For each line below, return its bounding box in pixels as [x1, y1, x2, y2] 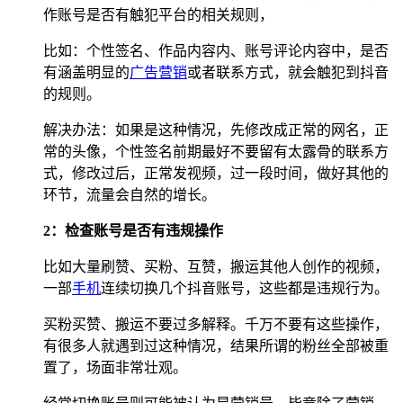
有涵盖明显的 [43, 64, 130, 80]
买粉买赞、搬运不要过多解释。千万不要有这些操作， [43, 316, 389, 332]
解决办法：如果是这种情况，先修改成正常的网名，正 [43, 121, 389, 138]
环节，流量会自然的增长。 [43, 186, 216, 202]
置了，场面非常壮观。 [43, 359, 187, 375]
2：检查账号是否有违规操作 [43, 222, 223, 238]
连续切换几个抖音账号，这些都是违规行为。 [101, 280, 389, 296]
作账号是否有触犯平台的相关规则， [43, 6, 273, 22]
